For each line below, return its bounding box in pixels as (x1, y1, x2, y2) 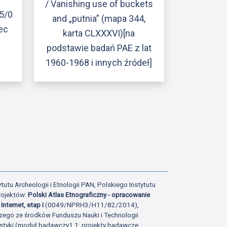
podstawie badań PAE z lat (46, 43, 152, 54)
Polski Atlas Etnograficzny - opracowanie (28, 190, 150, 199)
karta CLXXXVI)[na (63, 28, 135, 39)
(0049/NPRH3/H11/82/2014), (45, 200, 139, 209)
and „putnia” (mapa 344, (52, 13, 146, 24)
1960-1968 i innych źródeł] (46, 57, 153, 68)
